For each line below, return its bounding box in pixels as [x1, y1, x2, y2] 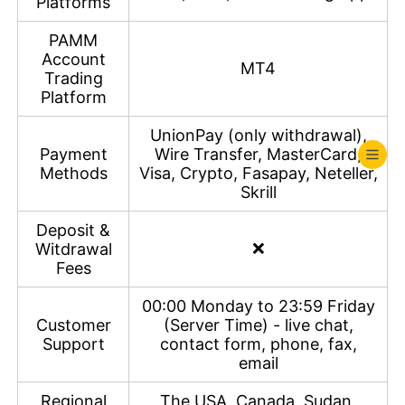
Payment [39, 145, 108, 165]
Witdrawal [34, 240, 112, 259]
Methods [39, 164, 108, 184]
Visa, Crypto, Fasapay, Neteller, [138, 164, 378, 184]
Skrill [240, 183, 277, 202]
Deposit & [36, 221, 110, 240]
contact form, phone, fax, [159, 334, 357, 354]
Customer [35, 316, 111, 335]
